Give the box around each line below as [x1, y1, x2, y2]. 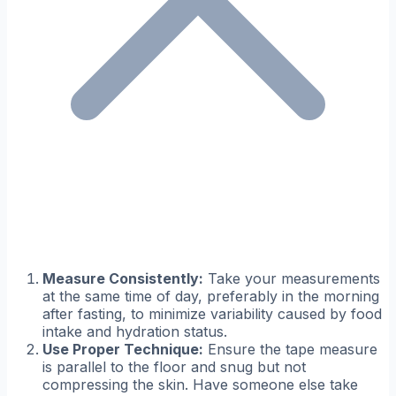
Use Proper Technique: [42, 340, 203, 359]
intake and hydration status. [42, 323, 227, 341]
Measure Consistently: [42, 270, 203, 288]
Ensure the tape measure [203, 340, 377, 359]
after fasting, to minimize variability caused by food [42, 305, 382, 324]
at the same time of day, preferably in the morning [42, 287, 379, 306]
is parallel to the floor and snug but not [42, 358, 306, 377]
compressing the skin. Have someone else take [42, 376, 358, 394]
